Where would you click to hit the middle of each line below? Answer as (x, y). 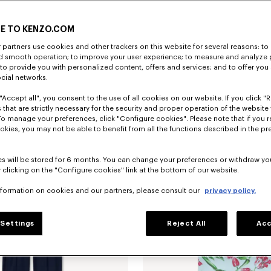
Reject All (186, 224)
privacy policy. (230, 191)
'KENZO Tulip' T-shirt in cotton (195, 75)
